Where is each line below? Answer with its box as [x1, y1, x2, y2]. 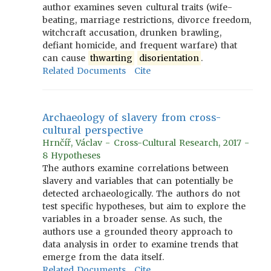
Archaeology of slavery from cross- [42, 111, 221, 123]
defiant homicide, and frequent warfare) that [42, 40, 238, 51]
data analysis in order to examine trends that [42, 239, 238, 250]
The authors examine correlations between [42, 163, 229, 174]
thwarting [90, 53, 133, 64]
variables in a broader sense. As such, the [42, 214, 222, 224]
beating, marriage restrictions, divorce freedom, [42, 15, 251, 25]
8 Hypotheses [42, 150, 101, 161]
